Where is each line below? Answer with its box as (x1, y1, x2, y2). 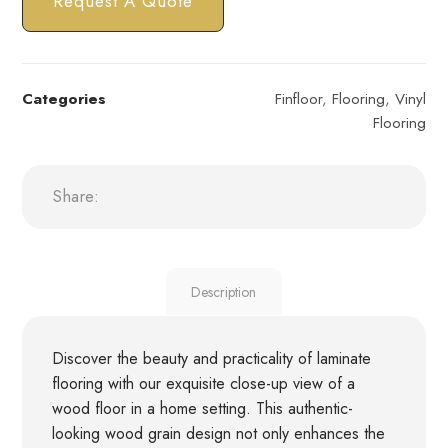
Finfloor (274, 87, 322, 110)
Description (191, 281, 257, 302)
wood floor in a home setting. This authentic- (52, 397, 354, 421)
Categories (22, 87, 107, 110)
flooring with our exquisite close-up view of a (52, 372, 356, 396)
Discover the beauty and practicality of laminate (52, 347, 372, 371)
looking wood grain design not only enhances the (52, 422, 386, 446)
